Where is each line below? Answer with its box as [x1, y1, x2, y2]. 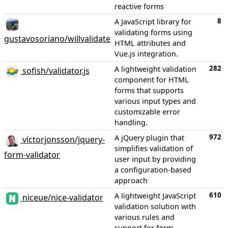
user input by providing [115, 154, 196, 164]
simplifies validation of [115, 143, 193, 153]
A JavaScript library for [115, 16, 191, 26]
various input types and [115, 96, 196, 106]
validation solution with [115, 201, 196, 211]
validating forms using [115, 27, 192, 37]
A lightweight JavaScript [115, 190, 196, 201]
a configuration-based [115, 164, 191, 175]
